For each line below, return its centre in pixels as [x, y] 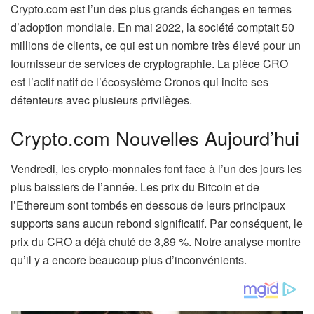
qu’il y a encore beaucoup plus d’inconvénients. [129, 260]
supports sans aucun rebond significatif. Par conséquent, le [157, 224]
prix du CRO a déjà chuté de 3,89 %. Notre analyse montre [156, 242]
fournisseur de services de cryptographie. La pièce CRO [149, 63]
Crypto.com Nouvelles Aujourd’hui [155, 137]
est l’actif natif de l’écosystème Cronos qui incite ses [139, 82]
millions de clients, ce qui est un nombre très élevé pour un [156, 45]
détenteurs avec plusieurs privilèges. [101, 100]
